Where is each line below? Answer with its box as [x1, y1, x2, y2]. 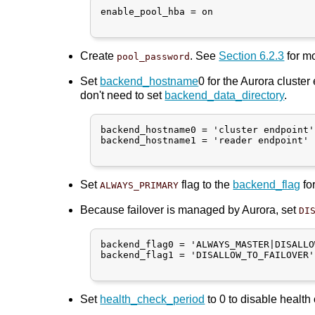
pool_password [117, 51, 191, 62]
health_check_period [100, 292, 205, 305]
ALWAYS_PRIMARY [100, 179, 179, 191]
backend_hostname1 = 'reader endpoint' [101, 134, 309, 146]
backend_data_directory [165, 89, 285, 101]
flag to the [179, 178, 233, 191]
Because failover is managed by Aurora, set [80, 203, 300, 216]
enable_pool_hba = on [101, 6, 214, 17]
